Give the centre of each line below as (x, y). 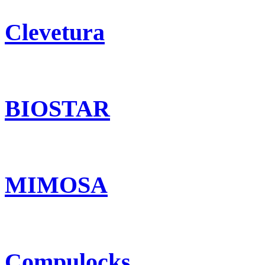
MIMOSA (56, 185)
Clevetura (55, 32)
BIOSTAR (57, 109)
